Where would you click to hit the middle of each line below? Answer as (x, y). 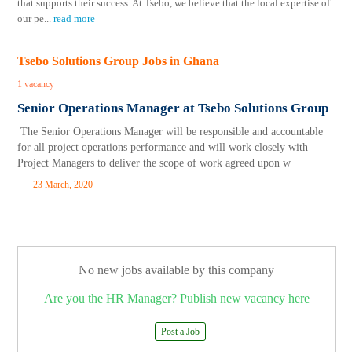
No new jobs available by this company (177, 270)
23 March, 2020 (63, 185)
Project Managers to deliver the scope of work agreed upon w (154, 163)
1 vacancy (36, 84)
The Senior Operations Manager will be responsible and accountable (170, 132)
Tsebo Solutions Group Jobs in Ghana (119, 61)
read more (75, 18)
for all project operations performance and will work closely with (163, 147)
